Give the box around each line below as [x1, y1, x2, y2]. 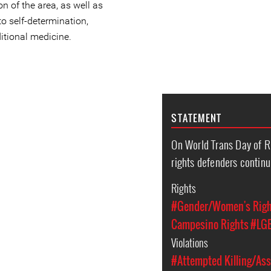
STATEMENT [171, 111, 222, 126]
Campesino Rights [171, 217, 249, 233]
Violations [171, 235, 211, 251]
